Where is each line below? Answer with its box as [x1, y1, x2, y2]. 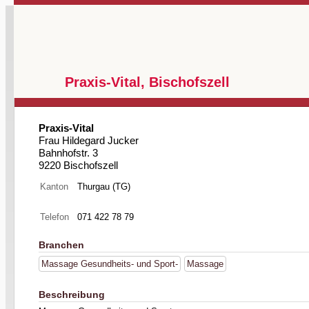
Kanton [40, 181, 68, 192]
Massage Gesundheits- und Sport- [41, 259, 178, 269]
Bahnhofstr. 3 [39, 147, 98, 159]
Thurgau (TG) [77, 181, 130, 192]
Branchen [39, 239, 84, 250]
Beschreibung [39, 289, 105, 300]
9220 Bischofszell [39, 159, 118, 171]
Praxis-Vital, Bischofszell [65, 74, 230, 90]
